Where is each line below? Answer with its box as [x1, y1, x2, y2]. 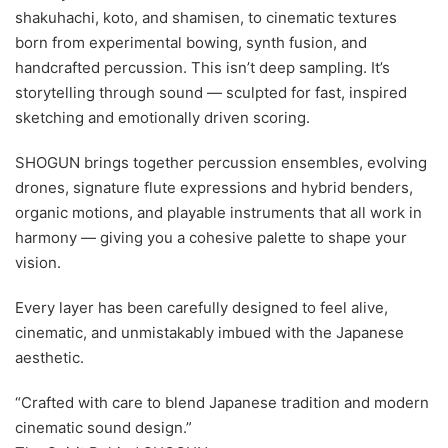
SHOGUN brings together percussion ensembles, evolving [15, 153, 427, 172]
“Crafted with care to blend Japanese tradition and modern [15, 393, 429, 412]
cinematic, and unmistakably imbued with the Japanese [15, 323, 404, 342]
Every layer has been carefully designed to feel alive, [15, 298, 388, 317]
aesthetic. [15, 348, 84, 367]
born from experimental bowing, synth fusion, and [15, 33, 367, 52]
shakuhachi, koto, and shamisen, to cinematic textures [15, 8, 397, 27]
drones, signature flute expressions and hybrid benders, [15, 178, 413, 197]
